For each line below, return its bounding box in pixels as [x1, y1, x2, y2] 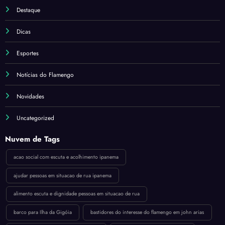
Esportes [17, 49, 39, 58]
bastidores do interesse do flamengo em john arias [90, 208, 204, 216]
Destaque [17, 6, 40, 15]
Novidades [17, 92, 44, 101]
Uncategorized [17, 114, 54, 123]
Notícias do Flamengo [17, 70, 74, 80]
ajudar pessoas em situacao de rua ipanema [13, 171, 111, 179]
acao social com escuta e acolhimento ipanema [13, 153, 119, 161]
